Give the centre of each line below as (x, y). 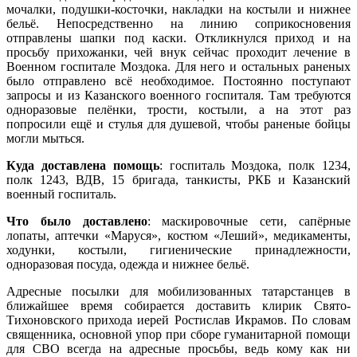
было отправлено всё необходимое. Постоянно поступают (178, 80)
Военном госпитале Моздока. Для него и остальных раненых (178, 66)
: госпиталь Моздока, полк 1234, (255, 165)
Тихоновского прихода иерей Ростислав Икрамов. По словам (178, 320)
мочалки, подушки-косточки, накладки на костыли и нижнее (178, 9)
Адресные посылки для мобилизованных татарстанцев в (178, 291)
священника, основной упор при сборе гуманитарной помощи (178, 334)
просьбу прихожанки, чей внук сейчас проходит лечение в (178, 52)
